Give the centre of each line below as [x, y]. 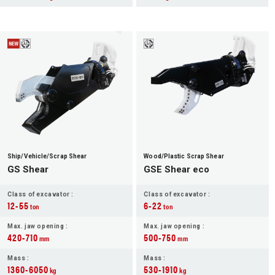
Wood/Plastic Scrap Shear [184, 157]
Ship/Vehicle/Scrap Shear [47, 157]
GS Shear [28, 170]
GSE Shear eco [177, 170]
